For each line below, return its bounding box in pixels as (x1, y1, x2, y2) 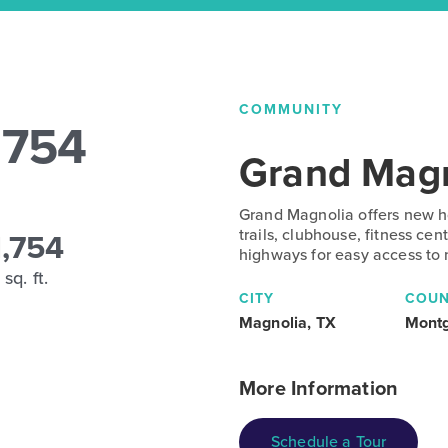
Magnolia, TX (239, 311, 336, 335)
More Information (239, 373, 399, 404)
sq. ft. (5, 265, 49, 292)
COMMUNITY (239, 99, 343, 121)
